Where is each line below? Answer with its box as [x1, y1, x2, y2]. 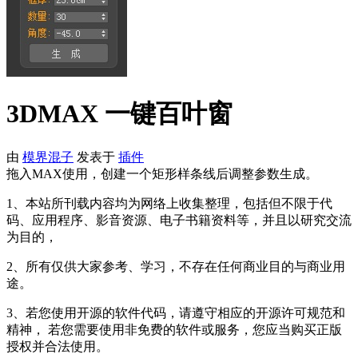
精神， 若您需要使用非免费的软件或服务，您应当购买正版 [6, 322, 342, 336]
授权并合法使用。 [6, 339, 109, 353]
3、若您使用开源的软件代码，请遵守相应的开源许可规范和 [6, 305, 345, 320]
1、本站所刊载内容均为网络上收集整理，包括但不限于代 [6, 196, 332, 210]
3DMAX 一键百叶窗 [6, 99, 233, 129]
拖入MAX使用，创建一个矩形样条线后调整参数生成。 [6, 166, 318, 181]
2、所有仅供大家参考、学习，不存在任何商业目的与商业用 [6, 259, 345, 273]
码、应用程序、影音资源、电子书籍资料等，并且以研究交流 [6, 213, 352, 227]
